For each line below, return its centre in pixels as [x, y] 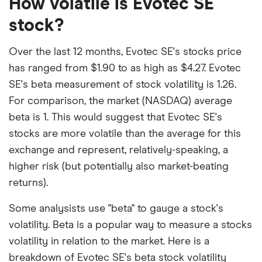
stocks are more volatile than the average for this [125, 134]
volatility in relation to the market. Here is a [109, 242]
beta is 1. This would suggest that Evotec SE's [116, 118]
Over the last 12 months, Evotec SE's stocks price [125, 52]
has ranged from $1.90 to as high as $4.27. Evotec [125, 69]
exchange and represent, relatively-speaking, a [118, 151]
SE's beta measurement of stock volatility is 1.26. [123, 85]
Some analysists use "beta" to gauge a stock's [116, 209]
